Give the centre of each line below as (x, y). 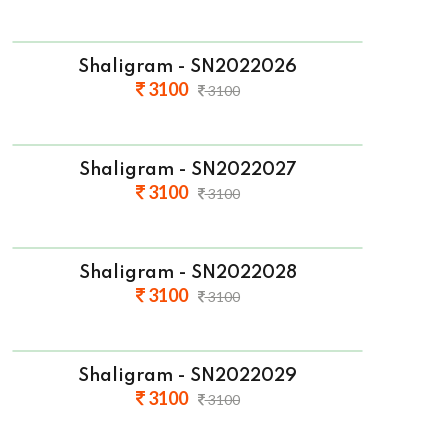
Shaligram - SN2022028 (187, 273)
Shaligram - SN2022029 (187, 376)
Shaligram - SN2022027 (187, 170)
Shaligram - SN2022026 (187, 67)
